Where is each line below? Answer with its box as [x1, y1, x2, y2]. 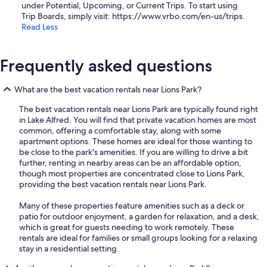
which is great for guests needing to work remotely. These [19, 222, 234, 233]
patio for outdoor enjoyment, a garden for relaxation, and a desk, [19, 211, 259, 222]
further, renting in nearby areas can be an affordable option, [19, 157, 241, 169]
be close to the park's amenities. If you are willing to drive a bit [19, 147, 248, 158]
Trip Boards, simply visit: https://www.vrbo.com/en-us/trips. [21, 11, 245, 22]
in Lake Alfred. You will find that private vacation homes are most [19, 114, 256, 126]
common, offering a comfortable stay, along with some [19, 125, 221, 136]
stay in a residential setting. [19, 243, 119, 254]
